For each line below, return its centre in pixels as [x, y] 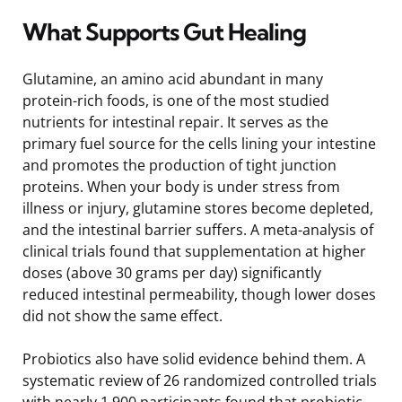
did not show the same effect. [122, 315]
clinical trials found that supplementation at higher [194, 251]
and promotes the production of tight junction [179, 165]
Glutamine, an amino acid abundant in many [173, 79]
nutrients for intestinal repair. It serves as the [175, 122]
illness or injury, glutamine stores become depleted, [198, 208]
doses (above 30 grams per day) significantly [172, 272]
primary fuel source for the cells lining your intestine [199, 143]
